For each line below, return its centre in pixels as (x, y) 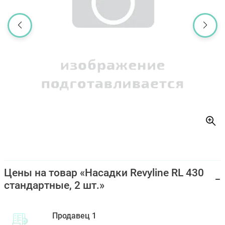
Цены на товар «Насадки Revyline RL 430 (104, 173)
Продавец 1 (74, 216)
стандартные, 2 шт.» (54, 185)
